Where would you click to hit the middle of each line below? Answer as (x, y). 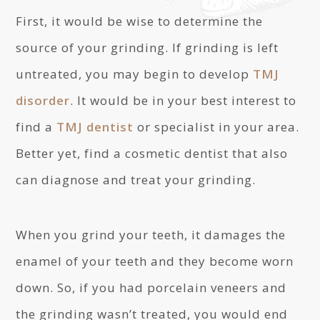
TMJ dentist (95, 127)
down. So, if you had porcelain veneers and (151, 287)
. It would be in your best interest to (184, 100)
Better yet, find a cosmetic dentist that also (152, 153)
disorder (43, 100)
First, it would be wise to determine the (140, 21)
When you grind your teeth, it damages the (151, 235)
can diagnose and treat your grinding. (136, 180)
